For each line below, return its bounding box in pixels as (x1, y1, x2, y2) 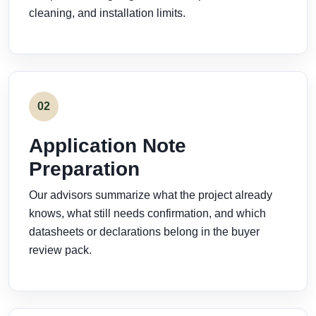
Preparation (29, 158, 140, 180)
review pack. (29, 244, 92, 256)
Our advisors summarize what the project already (29, 189, 272, 201)
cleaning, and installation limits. (29, 7, 186, 19)
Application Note (29, 135, 186, 157)
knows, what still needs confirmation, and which (29, 207, 266, 219)
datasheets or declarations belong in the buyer (29, 226, 260, 238)
